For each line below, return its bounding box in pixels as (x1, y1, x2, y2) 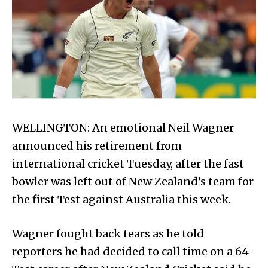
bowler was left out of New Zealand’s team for (12, 175, 254, 189)
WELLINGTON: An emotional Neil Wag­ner (12, 121, 234, 135)
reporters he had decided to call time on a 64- (12, 245, 255, 259)
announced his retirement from (12, 139, 182, 153)
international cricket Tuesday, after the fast (12, 157, 244, 171)
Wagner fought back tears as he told (12, 227, 204, 241)
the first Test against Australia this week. (12, 193, 231, 207)
